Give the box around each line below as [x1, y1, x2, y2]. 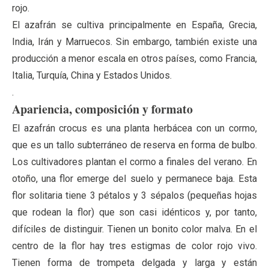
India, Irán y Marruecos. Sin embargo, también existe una [12, 35, 257, 47]
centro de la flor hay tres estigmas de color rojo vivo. [12, 240, 257, 252]
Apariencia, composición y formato [12, 100, 193, 118]
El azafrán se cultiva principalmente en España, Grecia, [12, 19, 257, 31]
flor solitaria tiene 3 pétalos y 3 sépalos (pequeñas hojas [12, 189, 257, 201]
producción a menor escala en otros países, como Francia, [12, 52, 257, 64]
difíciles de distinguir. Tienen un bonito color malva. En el [12, 223, 257, 235]
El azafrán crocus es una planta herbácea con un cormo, [12, 122, 257, 134]
